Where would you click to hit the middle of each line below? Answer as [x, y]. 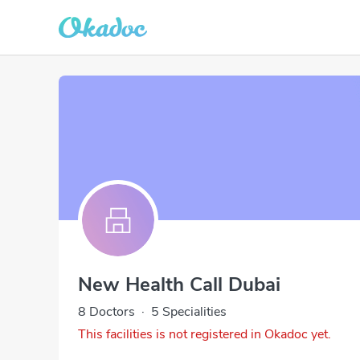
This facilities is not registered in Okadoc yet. [205, 334]
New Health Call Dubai [179, 284]
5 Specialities [189, 312]
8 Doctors [106, 312]
